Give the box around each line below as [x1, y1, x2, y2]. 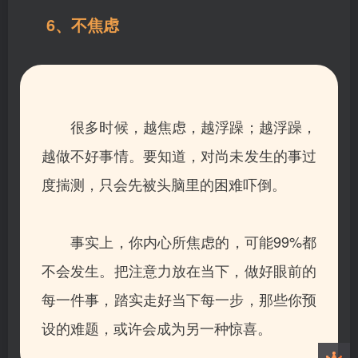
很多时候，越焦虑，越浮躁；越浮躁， [42, 115, 316, 137]
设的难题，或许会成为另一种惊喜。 [42, 316, 272, 338]
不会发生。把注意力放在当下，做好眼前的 [42, 259, 316, 280]
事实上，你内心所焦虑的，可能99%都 [42, 230, 316, 252]
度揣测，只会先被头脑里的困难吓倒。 [42, 173, 286, 194]
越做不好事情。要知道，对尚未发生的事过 [42, 144, 316, 165]
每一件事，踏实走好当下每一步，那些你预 [42, 288, 316, 309]
